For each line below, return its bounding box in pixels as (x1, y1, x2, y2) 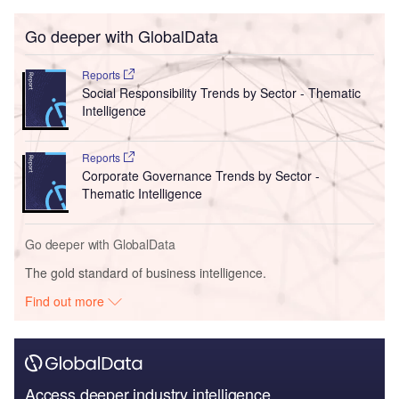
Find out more (25, 292, 109, 311)
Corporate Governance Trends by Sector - (81, 167, 320, 185)
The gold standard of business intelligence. (25, 264, 266, 282)
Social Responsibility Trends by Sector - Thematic (81, 84, 361, 102)
